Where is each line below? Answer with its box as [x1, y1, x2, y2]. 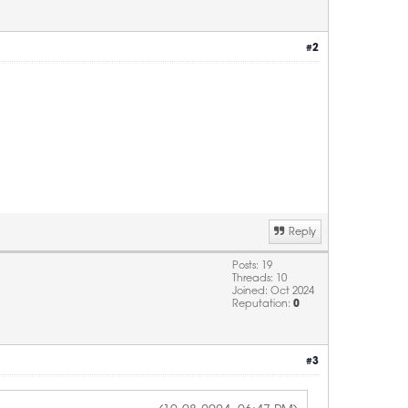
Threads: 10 [232, 274, 287, 284]
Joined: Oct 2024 [232, 287, 314, 297]
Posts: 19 [232, 261, 272, 271]
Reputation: [232, 300, 293, 310]
